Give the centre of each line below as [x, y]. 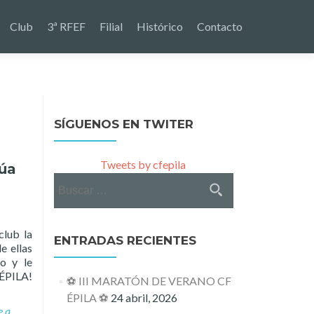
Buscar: [71, 180]
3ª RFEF [66, 26]
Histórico [160, 26]
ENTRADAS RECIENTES [125, 240]
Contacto [220, 26]
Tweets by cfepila [143, 164]
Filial [111, 26]
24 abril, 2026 [144, 298]
